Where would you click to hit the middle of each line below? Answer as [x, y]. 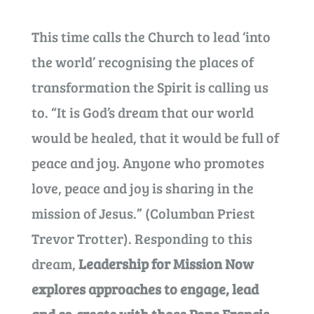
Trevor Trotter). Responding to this [142, 238]
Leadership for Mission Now [166, 264]
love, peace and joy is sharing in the [142, 188]
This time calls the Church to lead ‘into [151, 36]
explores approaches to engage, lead [145, 289]
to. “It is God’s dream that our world [142, 112]
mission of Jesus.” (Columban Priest [143, 213]
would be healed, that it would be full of [155, 137]
